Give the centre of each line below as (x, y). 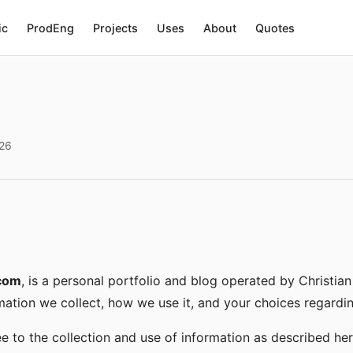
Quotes (275, 28)
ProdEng (50, 28)
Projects (115, 28)
